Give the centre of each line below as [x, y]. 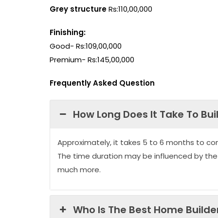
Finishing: [68, 32]
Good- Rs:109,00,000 [86, 46]
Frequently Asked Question [102, 83]
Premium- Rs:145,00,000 [92, 59]
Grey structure [78, 9]
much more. [79, 169]
